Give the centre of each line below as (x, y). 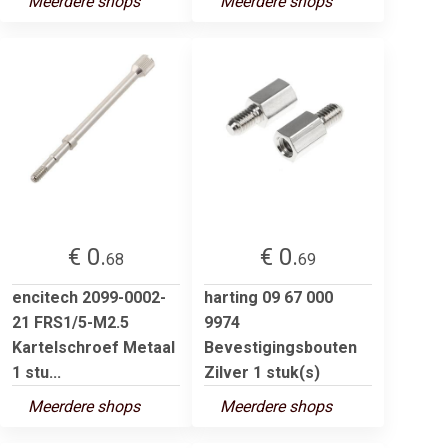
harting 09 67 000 (268, 297)
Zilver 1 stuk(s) (262, 372)
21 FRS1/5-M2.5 (70, 322)
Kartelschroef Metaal (93, 347)
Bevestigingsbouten (280, 347)
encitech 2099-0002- (89, 297)
